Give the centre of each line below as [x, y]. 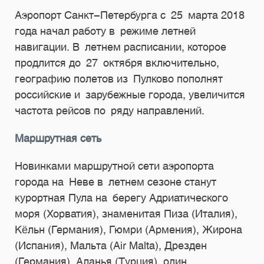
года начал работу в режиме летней [105, 31]
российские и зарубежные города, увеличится [130, 95]
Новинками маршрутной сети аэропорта [114, 166]
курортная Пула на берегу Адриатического [121, 198]
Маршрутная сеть [58, 138]
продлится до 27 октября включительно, [117, 63]
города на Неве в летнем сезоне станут [115, 182]
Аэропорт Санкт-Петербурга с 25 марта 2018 [130, 15]
